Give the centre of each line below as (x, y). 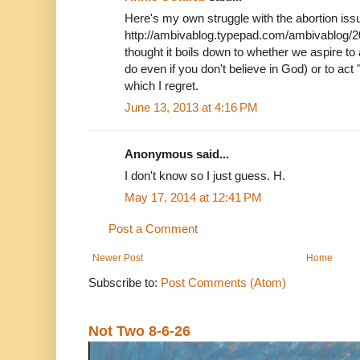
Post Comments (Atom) (223, 282)
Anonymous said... (177, 153)
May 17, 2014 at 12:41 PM (193, 197)
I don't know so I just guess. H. (205, 175)
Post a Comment (153, 228)
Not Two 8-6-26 (139, 331)
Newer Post (118, 258)
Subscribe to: (125, 282)
